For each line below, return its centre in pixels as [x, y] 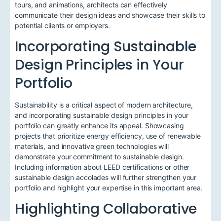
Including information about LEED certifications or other [102, 167]
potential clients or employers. [62, 26]
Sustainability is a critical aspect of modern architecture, [104, 105]
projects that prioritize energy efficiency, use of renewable [108, 136]
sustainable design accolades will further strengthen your [106, 177]
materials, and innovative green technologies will [92, 146]
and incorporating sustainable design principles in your [102, 115]
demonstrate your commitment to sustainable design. [99, 156]
